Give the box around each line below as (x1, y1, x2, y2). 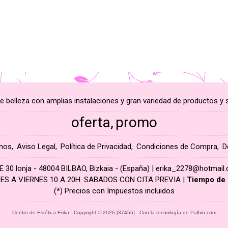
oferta (71, 114, 110, 131)
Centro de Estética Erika (12, 210, 69, 215)
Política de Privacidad (61, 142, 131, 151)
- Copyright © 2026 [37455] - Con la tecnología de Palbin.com (69, 210, 216, 215)
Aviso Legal (17, 142, 55, 151)
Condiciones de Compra (136, 142, 217, 151)
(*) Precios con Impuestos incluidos (53, 186, 175, 195)
